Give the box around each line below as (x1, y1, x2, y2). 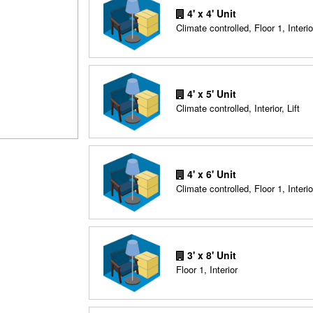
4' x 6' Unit (184, 167, 236, 182)
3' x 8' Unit (184, 247, 236, 262)
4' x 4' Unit (184, 6, 236, 20)
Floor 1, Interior (175, 262, 238, 276)
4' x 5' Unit (184, 86, 236, 101)
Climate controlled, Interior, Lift (175, 101, 300, 115)
